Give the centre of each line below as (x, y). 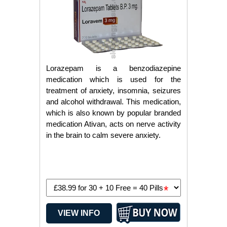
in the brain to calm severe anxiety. (103, 135)
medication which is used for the (113, 79)
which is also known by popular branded (113, 113)
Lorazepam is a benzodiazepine (113, 68)
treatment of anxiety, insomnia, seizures (113, 90)
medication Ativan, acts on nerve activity (113, 124)
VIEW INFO (79, 213)
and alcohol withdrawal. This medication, (113, 102)
